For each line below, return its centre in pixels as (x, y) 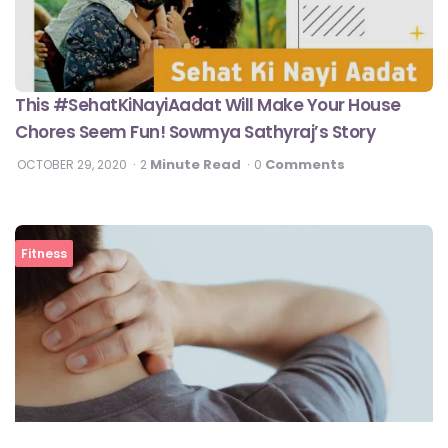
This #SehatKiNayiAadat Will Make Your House (208, 105)
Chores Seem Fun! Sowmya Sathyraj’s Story (195, 132)
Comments (305, 165)
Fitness (44, 254)
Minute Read (194, 165)
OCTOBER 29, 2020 (72, 165)
